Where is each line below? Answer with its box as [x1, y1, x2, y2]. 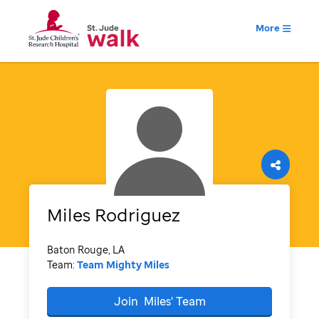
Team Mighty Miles [76, 257, 169, 271]
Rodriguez [94, 202, 180, 226]
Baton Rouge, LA [46, 242, 125, 256]
